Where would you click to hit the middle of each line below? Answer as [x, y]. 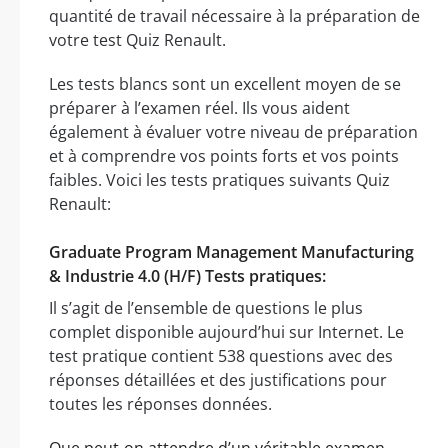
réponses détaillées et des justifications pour [218, 379]
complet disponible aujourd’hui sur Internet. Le [226, 331]
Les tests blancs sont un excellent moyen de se [225, 83]
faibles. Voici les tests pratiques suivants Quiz [219, 179]
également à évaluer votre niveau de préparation [233, 131]
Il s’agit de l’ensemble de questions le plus [206, 307]
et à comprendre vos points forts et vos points [224, 155]
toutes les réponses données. [160, 403]
